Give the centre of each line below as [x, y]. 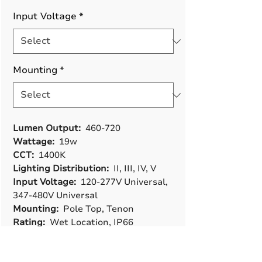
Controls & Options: [56, 236]
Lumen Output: [49, 128]
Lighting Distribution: [63, 168]
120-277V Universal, [124, 182]
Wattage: [36, 142]
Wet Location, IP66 [92, 222]
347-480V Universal [55, 195]
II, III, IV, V [135, 168]
